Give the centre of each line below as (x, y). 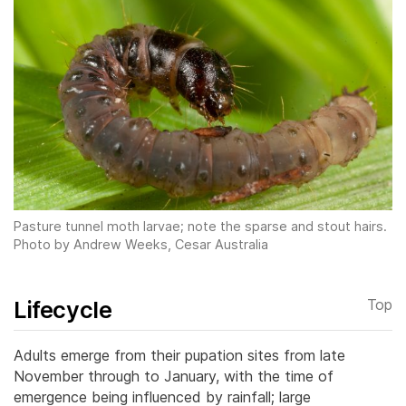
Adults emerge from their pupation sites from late (179, 355)
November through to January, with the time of (174, 376)
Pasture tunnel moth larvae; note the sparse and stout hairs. (200, 226)
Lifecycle (63, 309)
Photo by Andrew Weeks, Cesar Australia (141, 244)
